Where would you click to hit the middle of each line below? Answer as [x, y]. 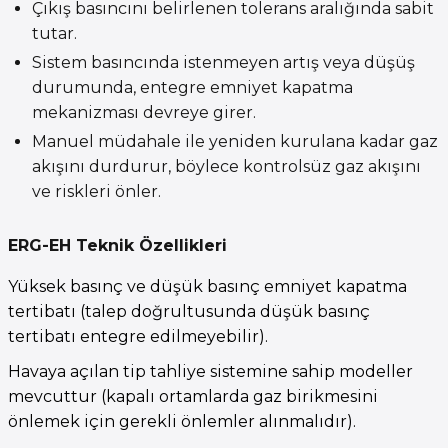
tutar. [54, 33]
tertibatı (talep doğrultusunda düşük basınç [189, 311]
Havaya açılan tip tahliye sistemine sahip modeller [210, 372]
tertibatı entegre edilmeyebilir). [138, 336]
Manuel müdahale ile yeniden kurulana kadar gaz [235, 141]
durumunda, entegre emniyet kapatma [192, 87]
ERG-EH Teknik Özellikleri [117, 245]
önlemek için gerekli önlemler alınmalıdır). [182, 422]
